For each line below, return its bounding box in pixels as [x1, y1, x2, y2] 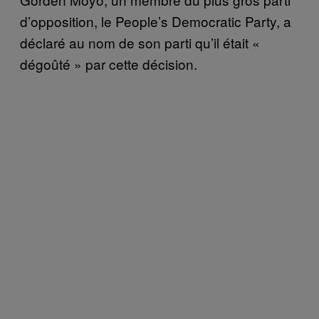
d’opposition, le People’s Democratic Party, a [20, 11, 291, 31]
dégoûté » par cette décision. [20, 53, 197, 73]
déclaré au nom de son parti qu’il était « [20, 32, 260, 52]
